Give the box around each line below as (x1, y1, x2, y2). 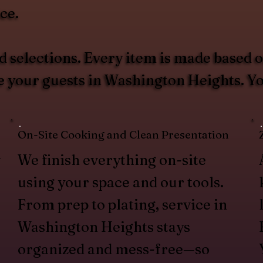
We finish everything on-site (18, 151, 207, 168)
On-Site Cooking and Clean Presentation (18, 127, 230, 141)
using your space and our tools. (18, 173, 224, 191)
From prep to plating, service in (18, 195, 228, 213)
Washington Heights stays (18, 218, 191, 235)
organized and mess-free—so (18, 240, 210, 258)
